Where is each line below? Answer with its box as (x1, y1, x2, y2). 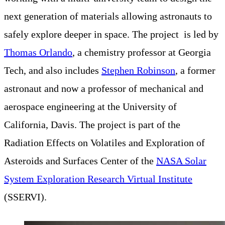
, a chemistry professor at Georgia (72, 46, 211, 58)
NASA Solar (156, 155, 206, 166)
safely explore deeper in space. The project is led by (4, 28, 218, 40)
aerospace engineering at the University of (4, 100, 177, 112)
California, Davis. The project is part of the (4, 119, 180, 130)
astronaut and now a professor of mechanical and (4, 82, 203, 94)
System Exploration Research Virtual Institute (4, 173, 192, 184)
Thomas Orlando (4, 46, 72, 58)
